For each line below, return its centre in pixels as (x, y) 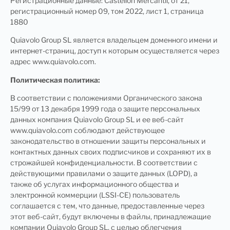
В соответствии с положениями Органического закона (106, 98)
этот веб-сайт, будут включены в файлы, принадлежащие (111, 217)
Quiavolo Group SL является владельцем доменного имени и (114, 40)
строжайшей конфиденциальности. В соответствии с (104, 163)
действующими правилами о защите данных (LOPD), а (104, 174)
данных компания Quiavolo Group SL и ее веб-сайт (97, 120)
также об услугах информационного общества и (95, 184)
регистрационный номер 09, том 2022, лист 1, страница (107, 11)
